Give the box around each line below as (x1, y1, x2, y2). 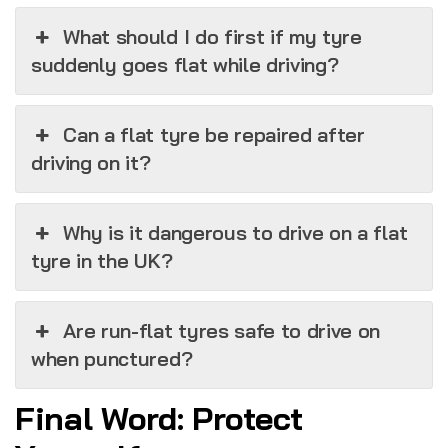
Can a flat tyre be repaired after (63, 122, 365, 148)
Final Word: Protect (15, 398, 303, 439)
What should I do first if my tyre (63, 24, 362, 50)
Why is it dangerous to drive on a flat (63, 220, 408, 246)
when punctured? (31, 346, 193, 372)
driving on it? (31, 150, 151, 176)
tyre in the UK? (31, 248, 173, 274)
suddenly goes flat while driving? (31, 52, 339, 78)
